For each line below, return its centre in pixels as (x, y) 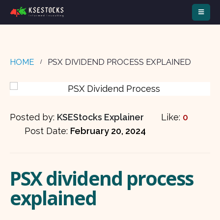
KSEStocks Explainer (100, 117)
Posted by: (33, 117)
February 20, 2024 (108, 131)
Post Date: (47, 131)
